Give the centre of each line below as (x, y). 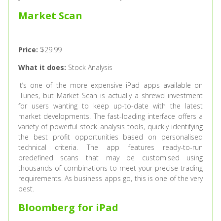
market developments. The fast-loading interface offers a (110, 116)
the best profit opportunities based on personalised (110, 137)
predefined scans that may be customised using (110, 158)
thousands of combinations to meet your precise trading (110, 168)
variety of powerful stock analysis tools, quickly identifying (110, 127)
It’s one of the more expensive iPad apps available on (110, 85)
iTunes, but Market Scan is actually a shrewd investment (110, 95)
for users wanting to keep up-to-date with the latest (110, 106)
